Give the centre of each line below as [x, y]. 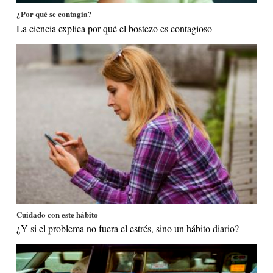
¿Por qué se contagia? [55, 14]
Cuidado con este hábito [58, 214]
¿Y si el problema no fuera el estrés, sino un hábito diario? [128, 229]
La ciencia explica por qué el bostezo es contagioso [115, 29]
